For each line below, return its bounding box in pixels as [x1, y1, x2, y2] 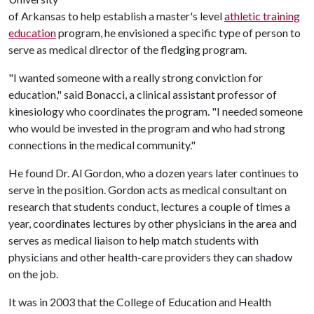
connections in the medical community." [8, 138, 196, 151]
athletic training [224, 9, 300, 22]
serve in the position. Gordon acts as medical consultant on [8, 183, 287, 196]
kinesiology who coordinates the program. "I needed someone [8, 104, 303, 118]
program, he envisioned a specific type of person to [56, 26, 301, 39]
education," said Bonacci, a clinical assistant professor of [8, 88, 277, 101]
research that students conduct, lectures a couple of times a [8, 200, 290, 213]
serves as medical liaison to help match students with [8, 233, 259, 247]
